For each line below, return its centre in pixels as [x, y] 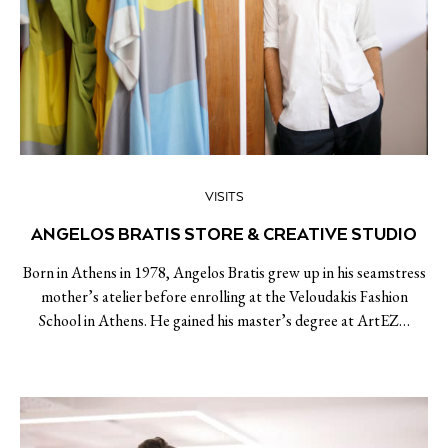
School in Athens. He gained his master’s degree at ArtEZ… [224, 320]
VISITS [224, 197]
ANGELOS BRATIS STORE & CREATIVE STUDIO [224, 234]
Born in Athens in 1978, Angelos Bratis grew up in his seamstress [224, 272]
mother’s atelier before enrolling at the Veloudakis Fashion [224, 296]
